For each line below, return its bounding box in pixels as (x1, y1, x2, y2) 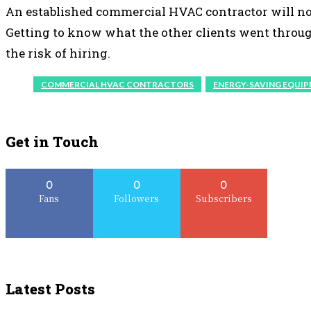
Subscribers (195, 192, 252, 205)
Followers (114, 192, 160, 205)
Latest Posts (6, 279, 95, 299)
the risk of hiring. (6, 45, 110, 62)
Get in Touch (6, 132, 99, 152)
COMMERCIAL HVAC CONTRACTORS (41, 79, 194, 90)
